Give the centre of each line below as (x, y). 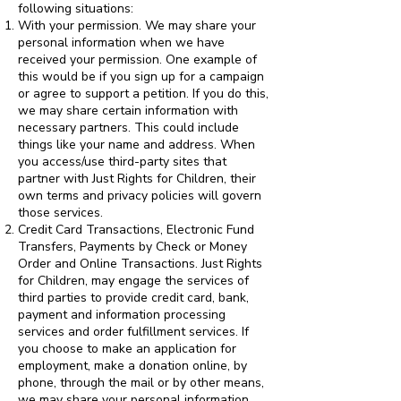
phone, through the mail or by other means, (141, 383)
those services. (60, 213)
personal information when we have (121, 43)
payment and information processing (122, 315)
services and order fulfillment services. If (133, 332)
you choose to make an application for (127, 349)
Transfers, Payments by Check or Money (132, 247)
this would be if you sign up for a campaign (141, 77)
